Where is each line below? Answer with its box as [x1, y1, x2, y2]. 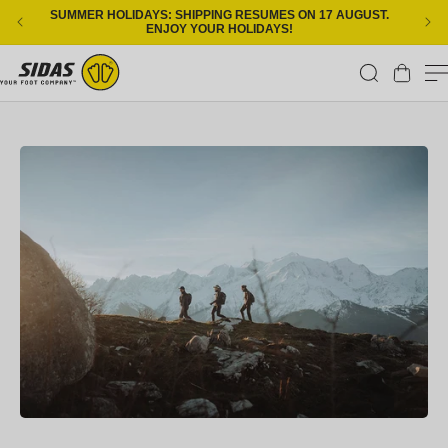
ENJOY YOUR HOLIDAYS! [145, 22, 293, 36]
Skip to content [20, 5, 135, 22]
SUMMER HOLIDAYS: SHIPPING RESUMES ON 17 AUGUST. [49, 8, 389, 22]
